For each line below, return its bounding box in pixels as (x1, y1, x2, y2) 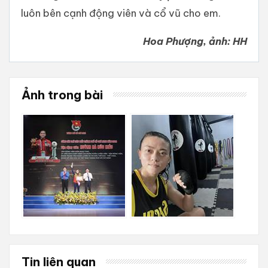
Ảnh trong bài (22, 87, 103, 102)
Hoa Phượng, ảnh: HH (143, 34, 247, 47)
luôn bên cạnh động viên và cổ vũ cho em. (21, 6, 221, 19)
